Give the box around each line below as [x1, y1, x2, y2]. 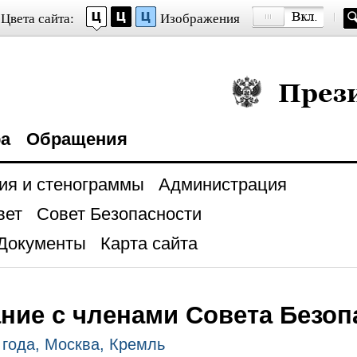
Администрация [158, 175, 287, 194]
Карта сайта [100, 233, 198, 253]
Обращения [25, 129, 127, 149]
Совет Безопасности [36, 204, 202, 224]
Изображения [159, 11, 240, 26]
